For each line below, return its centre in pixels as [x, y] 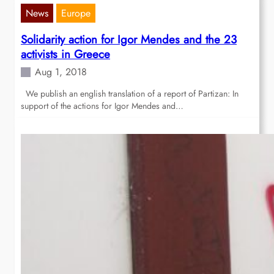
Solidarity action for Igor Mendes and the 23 [129, 40]
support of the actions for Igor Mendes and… [102, 106]
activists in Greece [65, 54]
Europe [76, 13]
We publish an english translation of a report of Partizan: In [130, 94]
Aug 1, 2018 [61, 72]
